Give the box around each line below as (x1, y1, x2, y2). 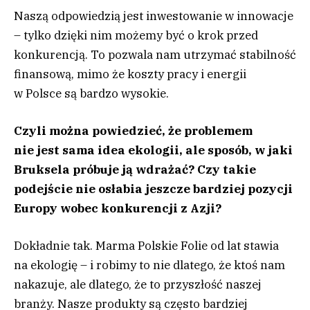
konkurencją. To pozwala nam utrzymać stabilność (14, 46, 296, 62)
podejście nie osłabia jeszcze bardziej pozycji (14, 181, 293, 197)
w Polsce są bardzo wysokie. (14, 85, 169, 101)
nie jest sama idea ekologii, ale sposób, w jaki (14, 143, 293, 158)
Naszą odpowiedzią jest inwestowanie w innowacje (14, 8, 293, 24)
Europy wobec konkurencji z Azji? (14, 201, 221, 217)
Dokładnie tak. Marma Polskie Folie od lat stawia (14, 238, 279, 254)
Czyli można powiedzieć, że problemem (14, 123, 253, 139)
